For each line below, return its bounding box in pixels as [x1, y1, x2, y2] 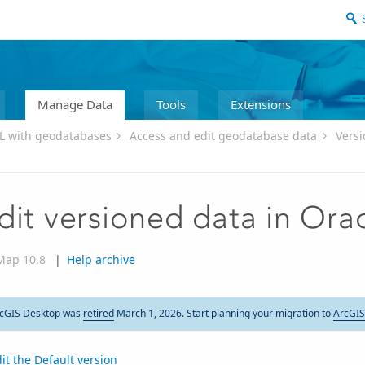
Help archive [66, 252, 135, 268]
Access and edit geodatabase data [130, 128, 318, 144]
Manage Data [37, 95, 112, 112]
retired [82, 306, 114, 321]
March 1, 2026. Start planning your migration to [113, 306, 333, 321]
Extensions [230, 95, 291, 112]
